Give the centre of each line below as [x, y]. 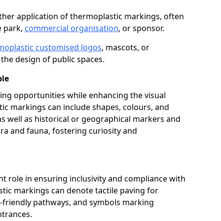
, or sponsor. [141, 28]
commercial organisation [72, 28]
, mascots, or [126, 47]
